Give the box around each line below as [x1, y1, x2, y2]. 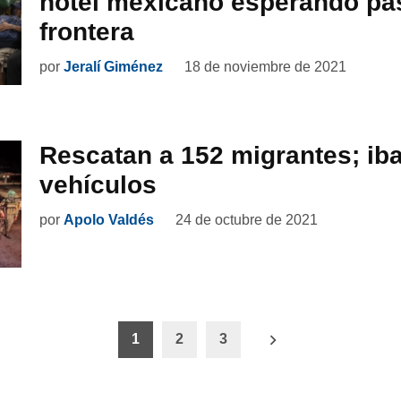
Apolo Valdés [64, 211, 154, 227]
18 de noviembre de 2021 [184, 58, 346, 74]
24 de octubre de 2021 [175, 211, 318, 227]
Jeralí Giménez [64, 58, 163, 74]
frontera [39, 17, 134, 46]
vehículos [39, 170, 157, 199]
